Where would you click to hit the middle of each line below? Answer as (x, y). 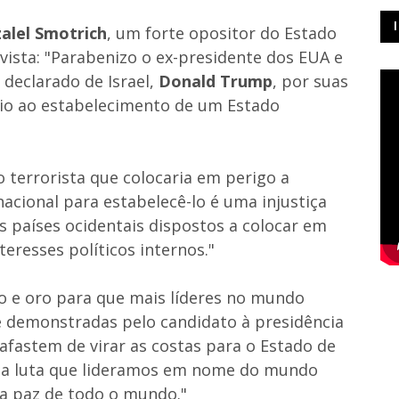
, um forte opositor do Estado (222, 33)
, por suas (310, 81)
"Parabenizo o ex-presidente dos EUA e (194, 57)
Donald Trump (216, 81)
